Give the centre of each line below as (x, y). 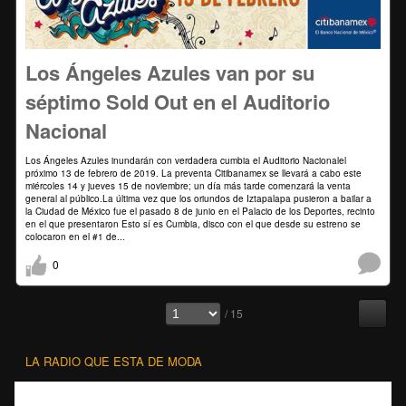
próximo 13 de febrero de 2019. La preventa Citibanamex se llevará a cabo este (193, 173)
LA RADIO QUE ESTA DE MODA (114, 362)
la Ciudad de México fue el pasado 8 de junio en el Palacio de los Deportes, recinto (200, 211)
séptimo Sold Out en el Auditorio (178, 101)
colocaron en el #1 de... (75, 236)
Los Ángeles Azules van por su (170, 72)
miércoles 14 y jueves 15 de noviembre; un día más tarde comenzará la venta (188, 185)
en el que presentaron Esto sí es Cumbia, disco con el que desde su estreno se (193, 223)
